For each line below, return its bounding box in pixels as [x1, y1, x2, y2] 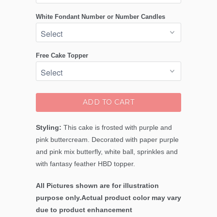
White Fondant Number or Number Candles [36, 13, 165, 21]
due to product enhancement [36, 206, 132, 214]
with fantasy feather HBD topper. [36, 160, 137, 168]
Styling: [36, 124, 62, 132]
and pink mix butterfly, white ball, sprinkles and [36, 148, 178, 156]
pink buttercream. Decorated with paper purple [36, 136, 179, 144]
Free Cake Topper [36, 52, 88, 60]
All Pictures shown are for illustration [36, 182, 159, 190]
